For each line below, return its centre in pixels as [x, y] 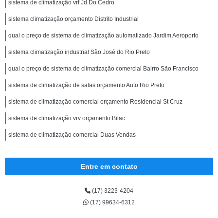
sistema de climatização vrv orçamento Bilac [67, 118]
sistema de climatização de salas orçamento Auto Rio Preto [86, 85]
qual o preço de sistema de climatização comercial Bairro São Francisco [103, 69]
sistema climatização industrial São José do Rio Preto [79, 52]
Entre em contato [109, 166]
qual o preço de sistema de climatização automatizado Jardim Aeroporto [103, 36]
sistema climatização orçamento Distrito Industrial [73, 19]
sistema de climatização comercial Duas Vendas [72, 135]
